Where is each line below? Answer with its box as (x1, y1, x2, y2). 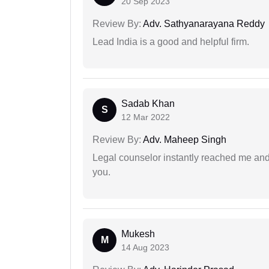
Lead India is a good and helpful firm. (92, 37, 249, 47)
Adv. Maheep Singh (141, 134, 226, 145)
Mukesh (121, 229, 155, 240)
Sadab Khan (121, 98, 175, 109)
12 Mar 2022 (121, 112, 170, 122)
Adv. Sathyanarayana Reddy (141, 19, 265, 29)
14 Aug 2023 (121, 243, 169, 253)
